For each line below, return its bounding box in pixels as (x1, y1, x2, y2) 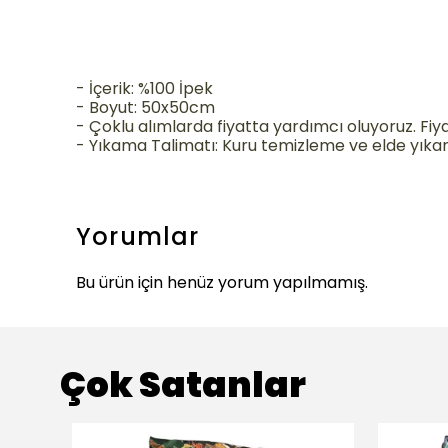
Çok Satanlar (60, 359, 306, 409)
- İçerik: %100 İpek (76, 76, 213, 100)
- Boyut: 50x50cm (76, 95, 215, 119)
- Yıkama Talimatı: (76, 133, 222, 157)
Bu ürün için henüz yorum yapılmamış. (76, 270, 368, 294)
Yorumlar (76, 219, 200, 253)
